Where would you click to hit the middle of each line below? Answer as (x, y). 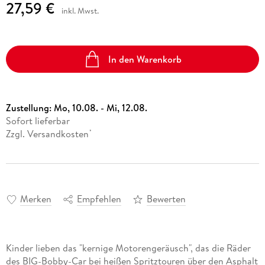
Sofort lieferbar (38, 121)
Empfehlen (99, 198)
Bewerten (166, 198)
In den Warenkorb (145, 59)
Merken (35, 198)
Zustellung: (30, 108)
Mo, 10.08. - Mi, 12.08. (100, 108)
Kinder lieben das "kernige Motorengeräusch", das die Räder (128, 248)
